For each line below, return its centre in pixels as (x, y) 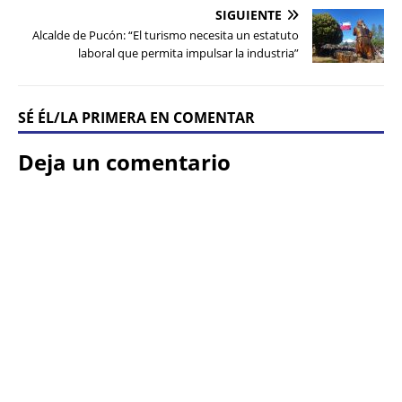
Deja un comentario (124, 162)
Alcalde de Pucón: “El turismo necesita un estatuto (166, 35)
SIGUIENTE (249, 15)
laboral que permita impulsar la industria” (188, 53)
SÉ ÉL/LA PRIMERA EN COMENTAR (136, 118)
